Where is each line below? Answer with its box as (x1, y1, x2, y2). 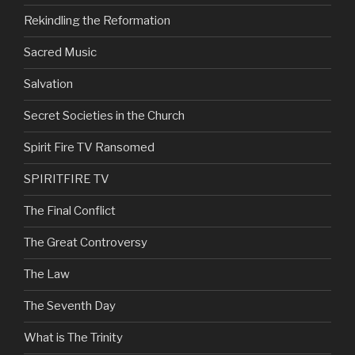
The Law (24, 267, 70, 282)
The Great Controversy (24, 235, 147, 250)
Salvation (24, 77, 73, 92)
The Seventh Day (24, 299, 116, 314)
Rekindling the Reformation (24, 13, 170, 29)
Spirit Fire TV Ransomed (24, 140, 155, 155)
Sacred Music (24, 45, 97, 60)
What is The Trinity (24, 330, 123, 345)
